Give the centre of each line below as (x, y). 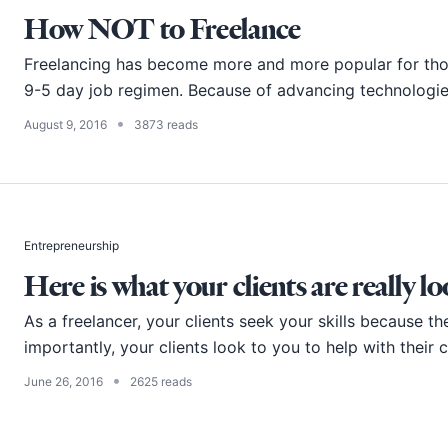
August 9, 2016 (65, 125)
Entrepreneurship (71, 246)
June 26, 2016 (63, 382)
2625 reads (161, 382)
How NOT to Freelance (162, 29)
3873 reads (166, 125)
